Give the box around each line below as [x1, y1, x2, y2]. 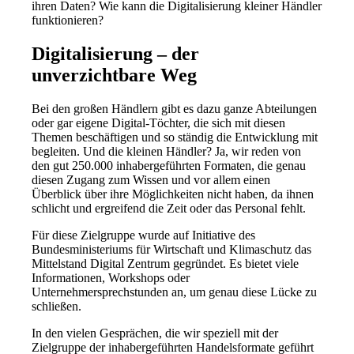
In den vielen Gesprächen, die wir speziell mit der [32, 326, 279, 340]
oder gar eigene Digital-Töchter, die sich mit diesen [32, 115, 286, 130]
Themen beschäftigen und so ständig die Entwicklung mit [32, 130, 318, 144]
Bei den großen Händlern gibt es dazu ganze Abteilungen [32, 101, 318, 115]
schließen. [32, 299, 82, 313]
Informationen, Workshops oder [32, 270, 190, 284]
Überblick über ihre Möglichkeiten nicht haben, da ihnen [32, 186, 314, 201]
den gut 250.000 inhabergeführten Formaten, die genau [32, 158, 307, 172]
